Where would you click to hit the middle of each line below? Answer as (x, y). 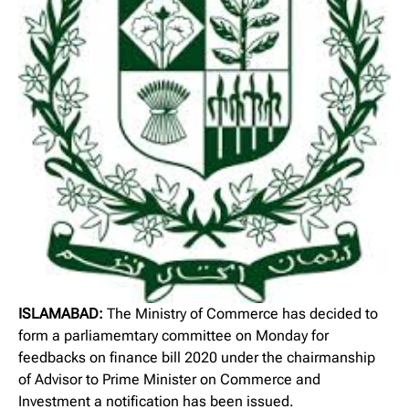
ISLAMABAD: (61, 313)
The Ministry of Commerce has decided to (241, 313)
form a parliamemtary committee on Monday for (173, 335)
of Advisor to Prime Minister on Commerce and (169, 379)
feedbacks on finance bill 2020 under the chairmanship (197, 357)
